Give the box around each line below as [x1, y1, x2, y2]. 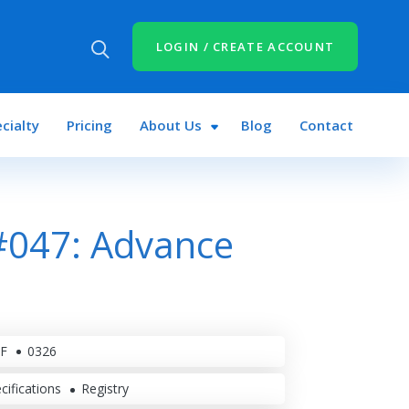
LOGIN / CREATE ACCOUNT [155, 38, 335, 55]
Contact [299, 116, 354, 134]
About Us [139, 116, 202, 134]
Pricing [66, 116, 112, 134]
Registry [81, 379, 130, 397]
